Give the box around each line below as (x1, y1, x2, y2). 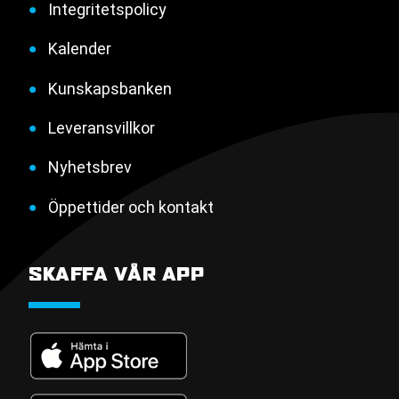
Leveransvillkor (47, 118, 155, 138)
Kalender (47, 39, 111, 59)
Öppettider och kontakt (47, 197, 214, 216)
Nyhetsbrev (47, 158, 132, 177)
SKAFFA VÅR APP (28, 263, 205, 286)
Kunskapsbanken (47, 78, 172, 98)
